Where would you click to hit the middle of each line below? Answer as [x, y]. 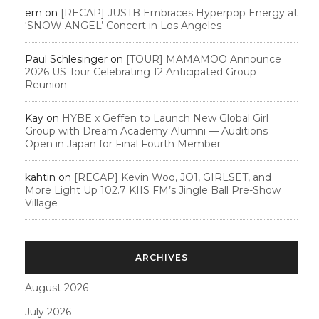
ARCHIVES [161, 257]
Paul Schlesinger [66, 59]
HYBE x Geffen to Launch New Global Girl [165, 118]
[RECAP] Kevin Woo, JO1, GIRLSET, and [173, 177]
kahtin [40, 177]
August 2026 [57, 287]
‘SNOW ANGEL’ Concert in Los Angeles [123, 25]
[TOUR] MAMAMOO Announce [204, 59]
